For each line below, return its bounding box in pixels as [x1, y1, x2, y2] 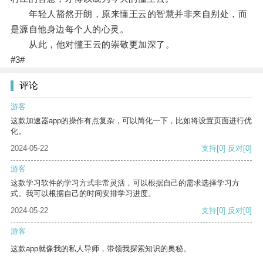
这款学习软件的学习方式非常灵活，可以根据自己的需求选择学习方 [11, 178, 240, 188]
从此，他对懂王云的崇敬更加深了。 [10, 39, 175, 50]
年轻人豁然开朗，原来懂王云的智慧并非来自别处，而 [10, 9, 248, 19]
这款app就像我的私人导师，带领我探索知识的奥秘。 [11, 244, 191, 254]
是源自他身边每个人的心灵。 [10, 24, 129, 35]
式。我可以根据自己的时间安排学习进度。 [11, 189, 156, 198]
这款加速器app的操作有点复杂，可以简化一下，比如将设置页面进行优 [11, 116, 252, 126]
